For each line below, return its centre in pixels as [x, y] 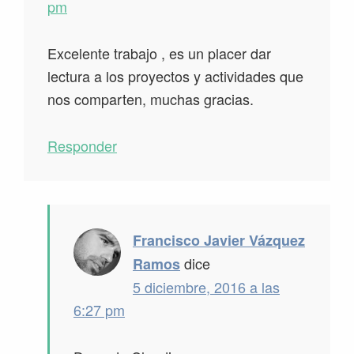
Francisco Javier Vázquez [219, 241]
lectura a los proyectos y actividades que [175, 76]
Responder [82, 146]
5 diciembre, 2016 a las [206, 287]
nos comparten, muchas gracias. [151, 99]
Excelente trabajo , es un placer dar [159, 53]
